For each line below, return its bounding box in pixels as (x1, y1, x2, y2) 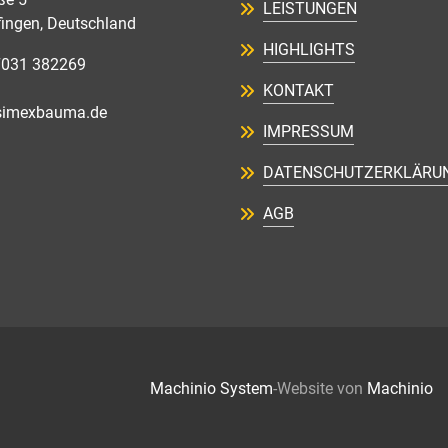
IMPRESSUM (263, 122, 354, 141)
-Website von (273, 379, 367, 398)
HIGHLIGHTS (263, 40, 355, 59)
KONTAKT (263, 81, 334, 100)
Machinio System (150, 379, 273, 398)
